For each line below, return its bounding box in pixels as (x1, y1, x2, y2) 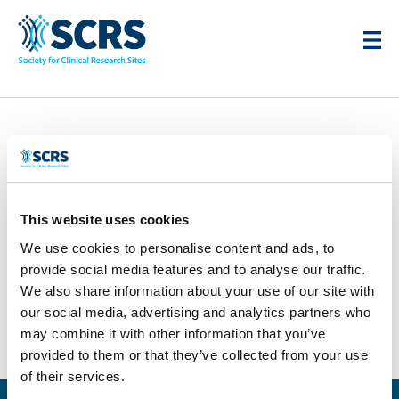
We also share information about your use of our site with (20, 282, 375, 298)
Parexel (39, 140, 138, 177)
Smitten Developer (58, 185, 168, 200)
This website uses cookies (20, 212, 190, 227)
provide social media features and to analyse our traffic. (20, 261, 366, 277)
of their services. (20, 368, 125, 384)
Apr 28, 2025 (179, 185, 256, 200)
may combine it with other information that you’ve (20, 325, 326, 341)
